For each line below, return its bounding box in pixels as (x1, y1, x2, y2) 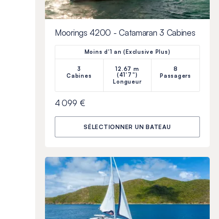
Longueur (113, 78, 142, 85)
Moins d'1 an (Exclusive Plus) (84, 48, 171, 55)
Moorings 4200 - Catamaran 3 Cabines (55, 27, 196, 38)
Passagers (160, 72, 191, 79)
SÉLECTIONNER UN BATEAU (84, 123, 171, 131)
